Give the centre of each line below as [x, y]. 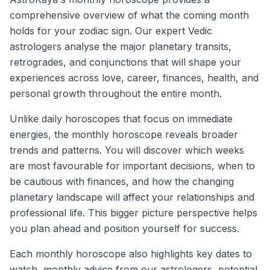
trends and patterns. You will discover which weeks [127, 150]
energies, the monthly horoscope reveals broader [124, 134]
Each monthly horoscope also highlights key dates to [131, 254]
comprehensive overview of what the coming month [129, 15]
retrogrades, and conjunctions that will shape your [125, 62]
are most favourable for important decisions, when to [132, 166]
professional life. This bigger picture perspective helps [133, 213]
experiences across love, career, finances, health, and [134, 78]
